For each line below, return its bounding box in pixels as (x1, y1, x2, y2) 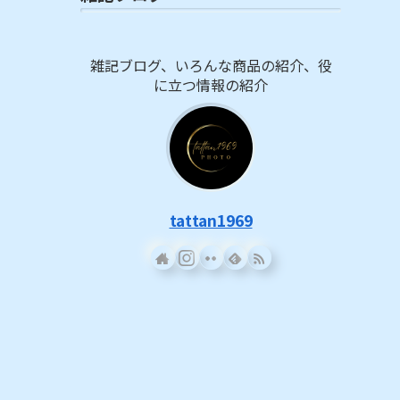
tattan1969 (169, 209, 253, 232)
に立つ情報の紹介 (154, 74, 268, 96)
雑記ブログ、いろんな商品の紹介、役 (89, 54, 332, 77)
